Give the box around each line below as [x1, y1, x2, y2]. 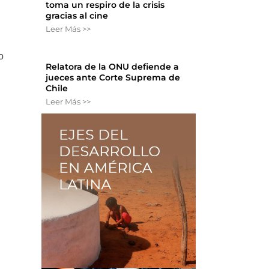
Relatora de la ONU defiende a [46, 61, 180, 73]
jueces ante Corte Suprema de [46, 72, 181, 83]
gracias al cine [46, 10, 109, 22]
